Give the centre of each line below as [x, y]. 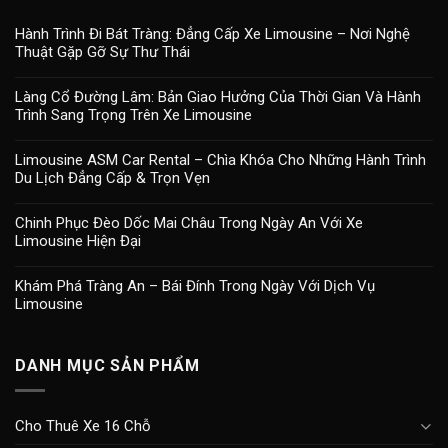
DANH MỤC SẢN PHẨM [107, 366]
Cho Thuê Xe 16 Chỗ [83, 425]
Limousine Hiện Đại [78, 241]
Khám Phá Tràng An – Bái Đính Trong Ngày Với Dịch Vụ [195, 286]
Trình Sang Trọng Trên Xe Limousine [133, 115]
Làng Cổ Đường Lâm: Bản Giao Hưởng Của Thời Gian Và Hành [218, 97]
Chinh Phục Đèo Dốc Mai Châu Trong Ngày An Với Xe [189, 223]
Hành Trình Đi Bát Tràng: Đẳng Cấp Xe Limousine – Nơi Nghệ [212, 34]
